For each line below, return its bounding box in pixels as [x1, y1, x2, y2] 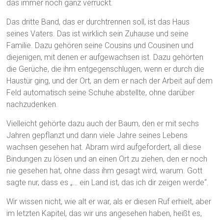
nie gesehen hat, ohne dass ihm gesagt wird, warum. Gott [6, 166, 203, 176]
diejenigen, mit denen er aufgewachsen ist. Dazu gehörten [6, 53, 204, 62]
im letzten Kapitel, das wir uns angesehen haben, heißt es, [6, 209, 202, 219]
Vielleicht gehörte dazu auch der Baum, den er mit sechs [6, 119, 199, 129]
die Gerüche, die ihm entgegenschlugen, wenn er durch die [6, 64, 205, 74]
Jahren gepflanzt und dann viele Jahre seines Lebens [6, 131, 188, 140]
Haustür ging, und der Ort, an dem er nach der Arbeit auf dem [6, 76, 213, 86]
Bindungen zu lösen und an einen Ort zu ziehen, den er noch [6, 154, 208, 164]
